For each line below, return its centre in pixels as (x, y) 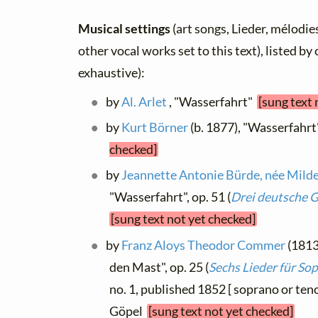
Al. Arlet (144, 102)
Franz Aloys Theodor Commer (204, 245)
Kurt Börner (155, 127)
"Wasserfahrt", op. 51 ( (170, 197)
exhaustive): (111, 72)
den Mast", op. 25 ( (159, 267)
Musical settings (125, 28)
